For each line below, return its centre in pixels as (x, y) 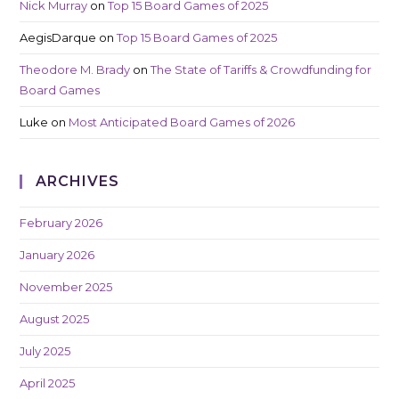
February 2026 (61, 223)
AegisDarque (58, 38)
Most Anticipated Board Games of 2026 (182, 122)
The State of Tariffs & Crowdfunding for (261, 70)
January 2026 (57, 255)
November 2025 (66, 287)
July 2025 (45, 351)
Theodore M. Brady (75, 70)
